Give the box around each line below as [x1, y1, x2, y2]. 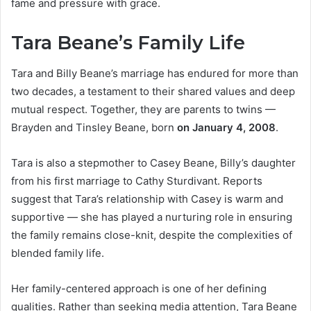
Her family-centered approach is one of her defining [11, 282, 267, 296]
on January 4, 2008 [177, 121, 276, 135]
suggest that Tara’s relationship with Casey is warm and [11, 192, 283, 206]
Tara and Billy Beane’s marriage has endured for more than [11, 67, 299, 81]
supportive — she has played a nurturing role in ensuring [11, 210, 292, 224]
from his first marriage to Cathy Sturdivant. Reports [11, 174, 262, 188]
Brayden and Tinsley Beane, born [11, 121, 177, 135]
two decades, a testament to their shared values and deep [11, 85, 295, 99]
